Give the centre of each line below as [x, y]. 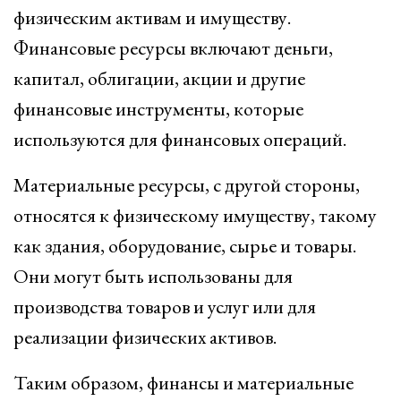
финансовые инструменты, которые [158, 109]
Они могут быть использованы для [153, 276]
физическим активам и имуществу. [152, 17]
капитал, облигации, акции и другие [159, 78]
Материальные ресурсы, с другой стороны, [187, 185]
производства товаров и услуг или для [165, 307]
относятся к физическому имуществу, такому [195, 215]
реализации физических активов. [145, 337]
